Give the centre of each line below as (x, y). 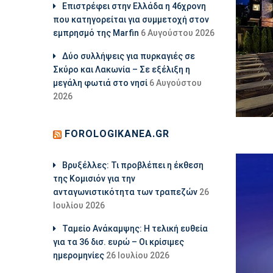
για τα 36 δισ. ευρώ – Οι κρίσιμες (119, 242)
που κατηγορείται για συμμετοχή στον (131, 19)
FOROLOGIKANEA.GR (117, 134)
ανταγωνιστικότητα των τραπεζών (125, 192)
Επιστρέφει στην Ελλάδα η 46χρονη (134, 6)
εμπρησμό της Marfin (96, 33)
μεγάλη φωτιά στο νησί (100, 83)
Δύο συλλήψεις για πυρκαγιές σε (129, 56)
